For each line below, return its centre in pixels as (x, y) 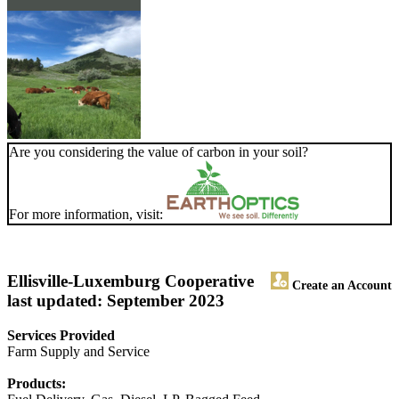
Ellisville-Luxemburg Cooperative (130, 281)
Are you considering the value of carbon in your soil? (159, 152)
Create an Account (340, 285)
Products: (37, 384)
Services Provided (61, 336)
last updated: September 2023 (116, 301)
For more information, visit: (88, 215)
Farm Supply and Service (78, 352)
